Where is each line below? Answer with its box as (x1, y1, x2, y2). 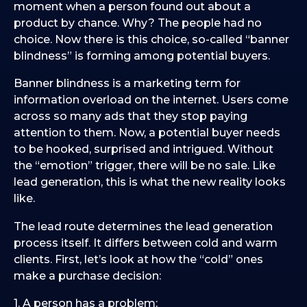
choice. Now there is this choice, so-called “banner (14, 33, 289, 47)
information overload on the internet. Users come (14, 93, 288, 107)
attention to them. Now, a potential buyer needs (14, 126, 280, 140)
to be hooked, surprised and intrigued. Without (14, 143, 273, 156)
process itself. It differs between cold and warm (14, 236, 278, 249)
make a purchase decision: (14, 269, 161, 282)
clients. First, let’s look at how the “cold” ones (14, 252, 263, 266)
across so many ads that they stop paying (14, 110, 247, 123)
